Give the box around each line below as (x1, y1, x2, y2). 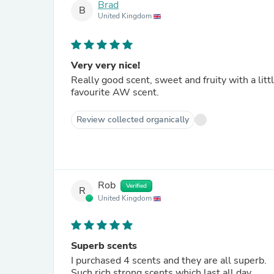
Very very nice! (71, 59, 140, 72)
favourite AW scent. (71, 86, 159, 99)
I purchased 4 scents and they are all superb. (71, 254, 269, 267)
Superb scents (71, 239, 137, 253)
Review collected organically (76, 114, 189, 125)
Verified (126, 182, 147, 190)
